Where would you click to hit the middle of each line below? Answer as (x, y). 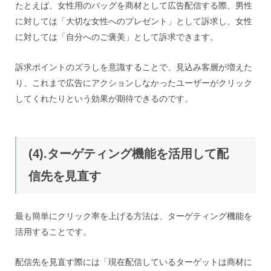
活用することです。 (53, 232)
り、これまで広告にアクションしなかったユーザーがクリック (134, 83)
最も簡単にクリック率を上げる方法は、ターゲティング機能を (134, 216)
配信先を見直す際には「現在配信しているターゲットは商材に (134, 262)
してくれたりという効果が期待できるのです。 (104, 99)
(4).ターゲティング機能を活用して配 (129, 154)
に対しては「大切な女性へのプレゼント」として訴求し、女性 (134, 21)
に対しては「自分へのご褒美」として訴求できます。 (117, 37)
